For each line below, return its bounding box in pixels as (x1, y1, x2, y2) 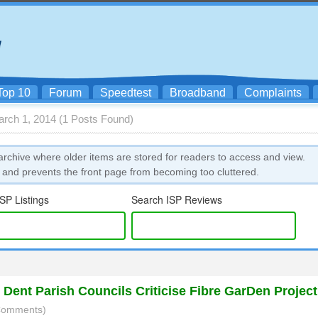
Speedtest (100, 87, 151, 99)
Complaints (244, 87, 302, 99)
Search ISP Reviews (131, 192, 223, 207)
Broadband (170, 87, 226, 99)
